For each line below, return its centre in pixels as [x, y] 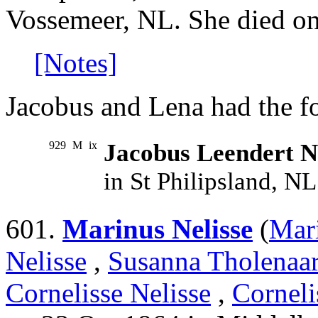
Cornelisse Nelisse [108, 293]
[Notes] [76, 63]
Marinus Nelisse [158, 229]
